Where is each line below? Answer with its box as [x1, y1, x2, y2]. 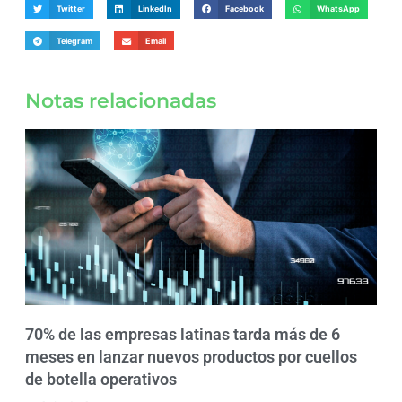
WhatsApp [317, 4, 361, 14]
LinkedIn [138, 4, 173, 14]
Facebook [225, 4, 265, 14]
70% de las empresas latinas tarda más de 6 [25, 324, 340, 344]
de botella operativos [25, 369, 177, 389]
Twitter [57, 4, 86, 14]
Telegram [57, 35, 93, 46]
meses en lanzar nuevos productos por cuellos [25, 346, 357, 366]
